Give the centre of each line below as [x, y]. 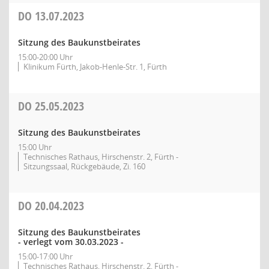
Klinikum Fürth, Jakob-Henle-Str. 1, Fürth [95, 67]
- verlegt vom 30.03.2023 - [71, 242]
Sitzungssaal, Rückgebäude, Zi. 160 [84, 166]
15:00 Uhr [35, 147]
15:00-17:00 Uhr [45, 256]
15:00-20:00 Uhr [45, 57]
